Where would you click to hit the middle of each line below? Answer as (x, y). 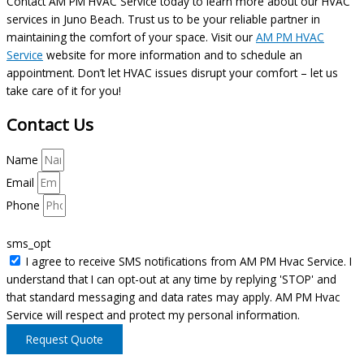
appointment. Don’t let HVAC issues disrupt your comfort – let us (172, 72)
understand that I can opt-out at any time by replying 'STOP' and (171, 279)
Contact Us (50, 124)
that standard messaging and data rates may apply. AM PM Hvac (173, 297)
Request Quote (65, 340)
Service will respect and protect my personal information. (153, 315)
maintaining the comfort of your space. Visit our (131, 37)
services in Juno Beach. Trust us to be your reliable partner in (163, 19)
